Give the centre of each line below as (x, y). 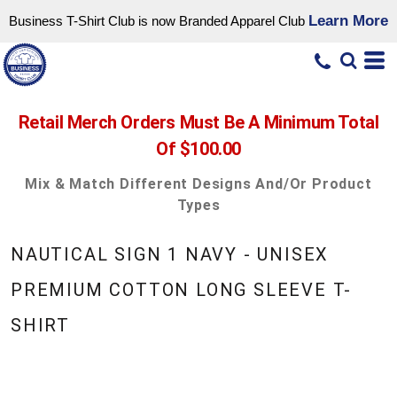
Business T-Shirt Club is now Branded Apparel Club (159, 21)
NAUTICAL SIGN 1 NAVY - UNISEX (170, 254)
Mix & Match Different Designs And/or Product (198, 184)
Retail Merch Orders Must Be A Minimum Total (198, 122)
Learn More (348, 21)
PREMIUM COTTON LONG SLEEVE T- (181, 290)
